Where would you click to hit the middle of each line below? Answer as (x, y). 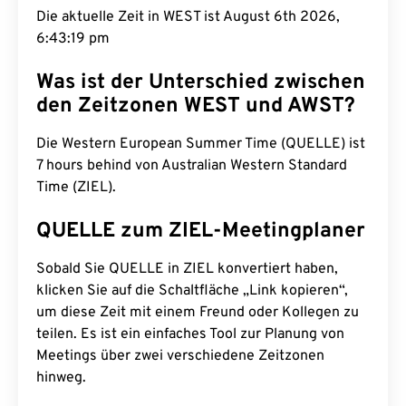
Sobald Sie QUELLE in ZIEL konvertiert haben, (187, 269)
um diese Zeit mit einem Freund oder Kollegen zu (198, 313)
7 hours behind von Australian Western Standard (192, 166)
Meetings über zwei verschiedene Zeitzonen (180, 356)
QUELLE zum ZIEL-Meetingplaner (201, 232)
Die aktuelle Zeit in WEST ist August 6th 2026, (188, 17)
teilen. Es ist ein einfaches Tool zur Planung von (190, 334)
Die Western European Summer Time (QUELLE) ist (201, 144)
